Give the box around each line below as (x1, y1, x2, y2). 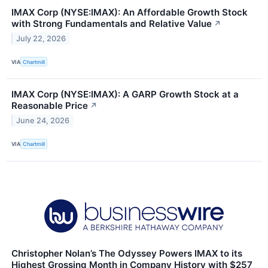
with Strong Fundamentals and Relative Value (11, 18, 212, 30)
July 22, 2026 (16, 33, 66, 43)
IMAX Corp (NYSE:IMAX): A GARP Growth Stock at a (11, 89, 239, 100)
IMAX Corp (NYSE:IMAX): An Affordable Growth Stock (11, 7, 248, 19)
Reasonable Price (11, 100, 88, 112)
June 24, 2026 (16, 116, 70, 126)
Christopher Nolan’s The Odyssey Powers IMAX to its (11, 247, 242, 259)
